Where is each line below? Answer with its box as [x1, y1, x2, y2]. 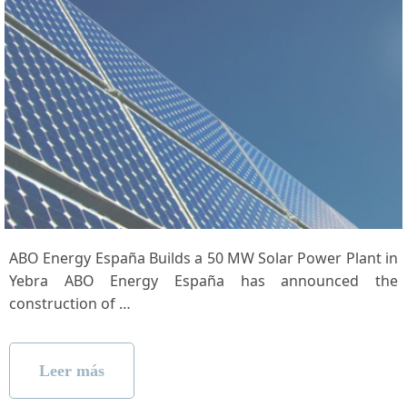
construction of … [9, 293, 131, 313]
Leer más [39, 361, 104, 380]
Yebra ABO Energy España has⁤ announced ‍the [9, 270, 398, 291]
